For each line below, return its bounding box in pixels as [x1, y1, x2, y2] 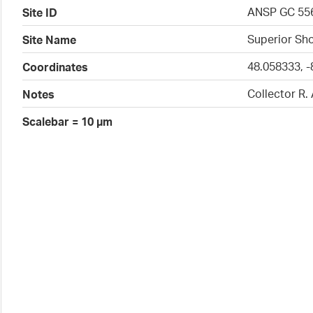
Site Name [22, 33, 77, 47]
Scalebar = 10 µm [22, 115, 113, 129]
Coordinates [22, 60, 89, 74]
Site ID [22, 6, 58, 20]
